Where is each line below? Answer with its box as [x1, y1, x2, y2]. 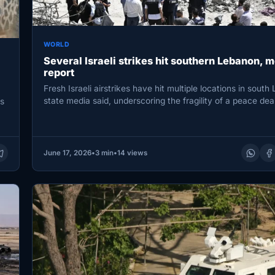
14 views [117, 149, 147, 158]
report [43, 66, 74, 79]
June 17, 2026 [43, 149, 91, 158]
